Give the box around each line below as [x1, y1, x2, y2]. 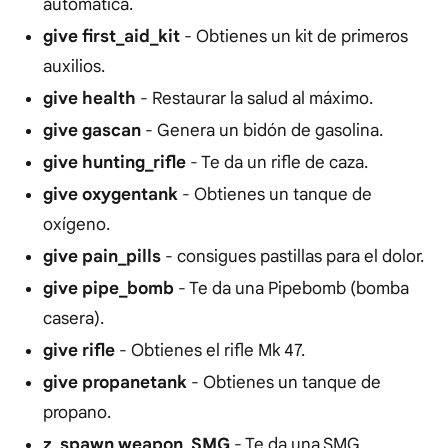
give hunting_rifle [42, 152, 186, 174]
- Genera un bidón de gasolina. [140, 120, 383, 142]
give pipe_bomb [42, 278, 178, 300]
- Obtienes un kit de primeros [179, 26, 408, 48]
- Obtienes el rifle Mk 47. [114, 340, 305, 362]
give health [42, 88, 136, 110]
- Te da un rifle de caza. [185, 152, 368, 174]
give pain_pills [42, 246, 161, 268]
